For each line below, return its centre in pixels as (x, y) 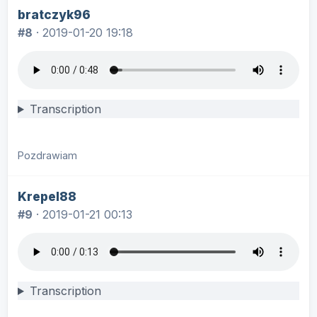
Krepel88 (47, 196)
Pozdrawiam (47, 155)
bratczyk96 (54, 15)
